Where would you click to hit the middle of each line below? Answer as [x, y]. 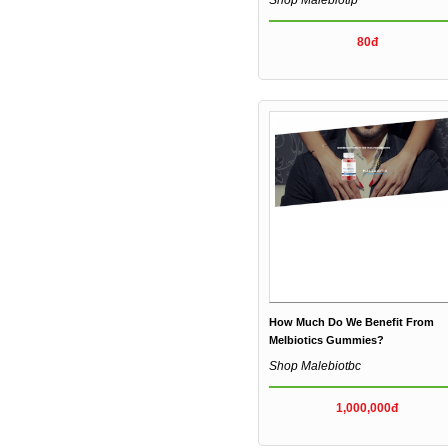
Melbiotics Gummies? [326, 339]
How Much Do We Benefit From [351, 321]
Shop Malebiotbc [314, 365]
